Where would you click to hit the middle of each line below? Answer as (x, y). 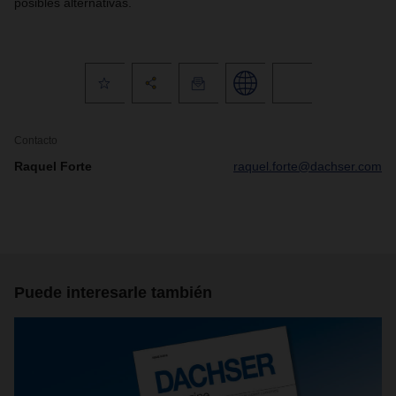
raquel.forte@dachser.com (308, 166)
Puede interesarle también (113, 293)
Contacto (36, 141)
